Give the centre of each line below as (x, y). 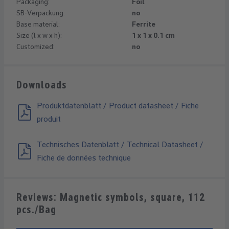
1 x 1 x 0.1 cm (153, 35)
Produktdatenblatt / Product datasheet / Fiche (118, 106)
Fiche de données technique (84, 158)
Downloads (42, 85)
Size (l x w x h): (39, 35)
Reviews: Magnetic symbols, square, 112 (111, 197)
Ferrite (144, 24)
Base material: (38, 24)
